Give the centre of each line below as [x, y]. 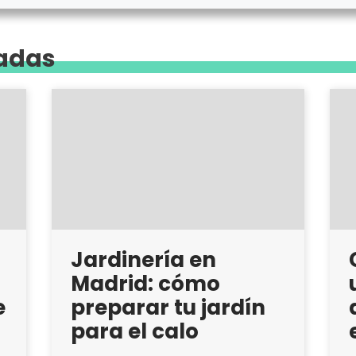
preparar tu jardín [168, 307]
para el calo [134, 331]
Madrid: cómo [145, 283]
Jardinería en [143, 259]
